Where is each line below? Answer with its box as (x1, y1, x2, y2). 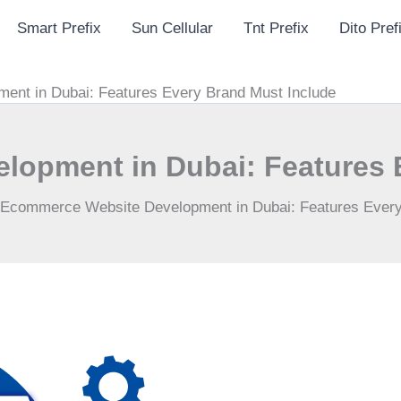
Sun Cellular (132, 20, 213, 37)
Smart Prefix (17, 20, 101, 37)
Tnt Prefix (243, 20, 309, 37)
